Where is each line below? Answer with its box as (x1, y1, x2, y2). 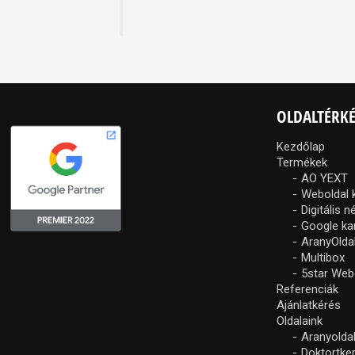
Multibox (301, 250, 345, 265)
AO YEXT (301, 170, 349, 185)
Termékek (277, 155, 328, 170)
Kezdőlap (277, 139, 326, 154)
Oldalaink (277, 313, 323, 328)
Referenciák (277, 281, 339, 296)
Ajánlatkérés (277, 297, 342, 312)
